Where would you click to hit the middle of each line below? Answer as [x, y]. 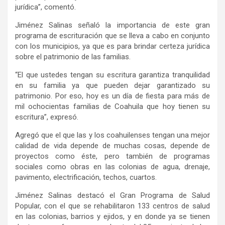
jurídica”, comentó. [45, 7]
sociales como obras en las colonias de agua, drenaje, [113, 167]
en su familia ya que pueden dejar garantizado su [113, 86]
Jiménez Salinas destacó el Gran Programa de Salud [113, 196]
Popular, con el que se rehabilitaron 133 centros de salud [113, 206]
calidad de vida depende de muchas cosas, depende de [113, 146]
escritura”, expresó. [47, 117]
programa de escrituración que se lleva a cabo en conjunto [113, 36]
